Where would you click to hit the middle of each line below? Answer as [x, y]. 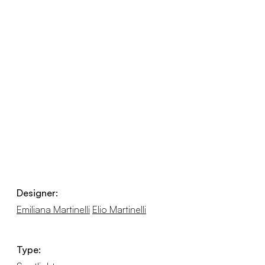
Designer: [37, 193]
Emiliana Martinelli [53, 209]
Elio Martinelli [119, 209]
